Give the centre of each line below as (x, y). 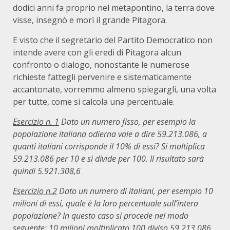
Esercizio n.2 (35, 191)
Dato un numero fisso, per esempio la (127, 122)
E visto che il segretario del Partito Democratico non (113, 40)
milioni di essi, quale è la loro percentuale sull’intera (106, 203)
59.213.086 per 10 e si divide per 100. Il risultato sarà (108, 159)
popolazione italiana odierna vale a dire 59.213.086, (107, 134)
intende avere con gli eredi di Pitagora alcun (97, 52)
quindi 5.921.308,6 (47, 171)
